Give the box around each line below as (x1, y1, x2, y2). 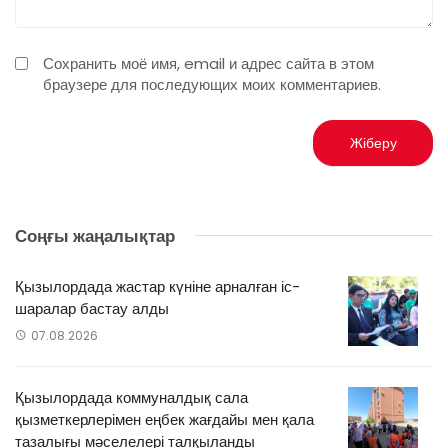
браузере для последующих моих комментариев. (43, 73, 381, 95)
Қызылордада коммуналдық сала (15, 386, 248, 408)
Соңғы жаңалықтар (15, 223, 175, 248)
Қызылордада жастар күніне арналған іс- (15, 275, 300, 297)
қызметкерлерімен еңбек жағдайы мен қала (15, 408, 314, 430)
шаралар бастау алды (15, 297, 169, 319)
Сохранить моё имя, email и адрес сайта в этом (43, 52, 374, 74)
